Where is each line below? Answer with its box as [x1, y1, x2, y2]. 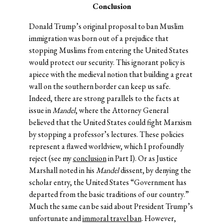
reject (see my [28, 153, 73, 164]
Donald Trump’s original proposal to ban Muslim [28, 21, 183, 32]
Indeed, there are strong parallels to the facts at [28, 93, 179, 104]
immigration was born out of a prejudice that [28, 33, 168, 44]
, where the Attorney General [75, 105, 168, 116]
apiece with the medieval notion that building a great [28, 69, 192, 80]
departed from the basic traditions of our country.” [28, 189, 189, 200]
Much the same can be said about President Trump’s [28, 201, 193, 212]
